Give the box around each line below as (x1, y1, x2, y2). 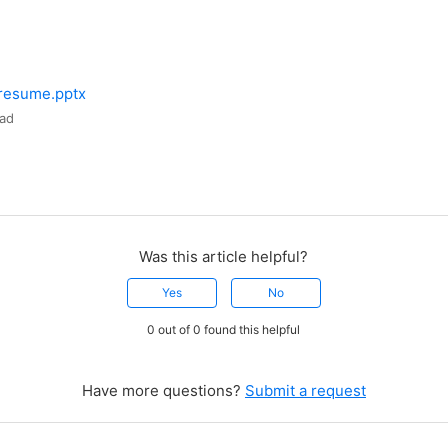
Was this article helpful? (139, 247, 309, 267)
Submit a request (244, 381, 366, 401)
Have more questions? (81, 381, 245, 401)
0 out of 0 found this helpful (147, 322, 301, 338)
